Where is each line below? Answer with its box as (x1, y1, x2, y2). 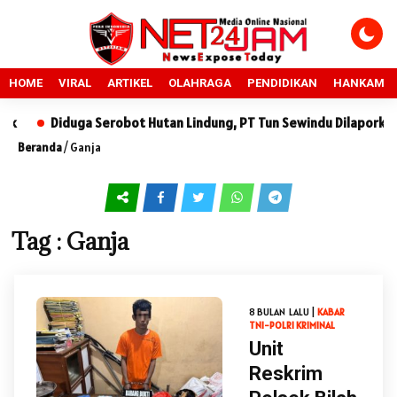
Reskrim (249, 362, 323, 385)
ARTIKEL (107, 76, 152, 90)
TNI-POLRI (249, 319, 294, 331)
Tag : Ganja (12, 226, 128, 256)
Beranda (18, 140, 62, 155)
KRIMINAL (296, 319, 335, 331)
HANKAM (333, 76, 385, 90)
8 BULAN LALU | (249, 306, 317, 318)
